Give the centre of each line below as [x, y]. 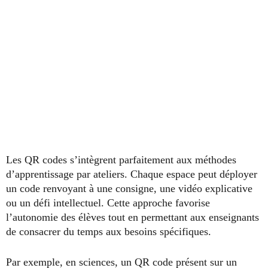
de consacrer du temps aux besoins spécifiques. [109, 231]
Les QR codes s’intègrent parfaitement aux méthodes [121, 159]
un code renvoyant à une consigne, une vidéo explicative [129, 188]
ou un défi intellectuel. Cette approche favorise [108, 202]
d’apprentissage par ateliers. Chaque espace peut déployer [132, 174]
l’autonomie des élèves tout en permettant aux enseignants [133, 217]
